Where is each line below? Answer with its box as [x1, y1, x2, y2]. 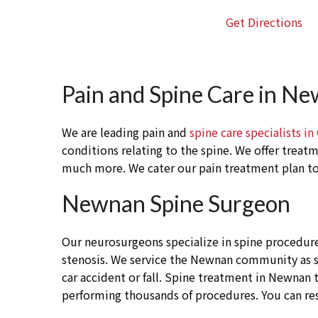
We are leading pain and [62, 124, 190, 141]
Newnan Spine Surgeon [62, 190, 290, 218]
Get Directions [226, 13, 302, 31]
